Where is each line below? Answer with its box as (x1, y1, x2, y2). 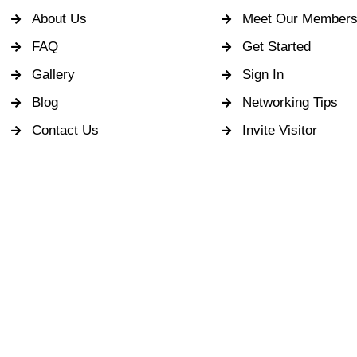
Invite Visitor (241, 123, 317, 138)
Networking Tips (241, 95, 338, 110)
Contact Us (31, 123, 99, 138)
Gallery (31, 67, 75, 82)
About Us (31, 11, 87, 26)
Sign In (241, 67, 284, 82)
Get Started (241, 39, 311, 54)
